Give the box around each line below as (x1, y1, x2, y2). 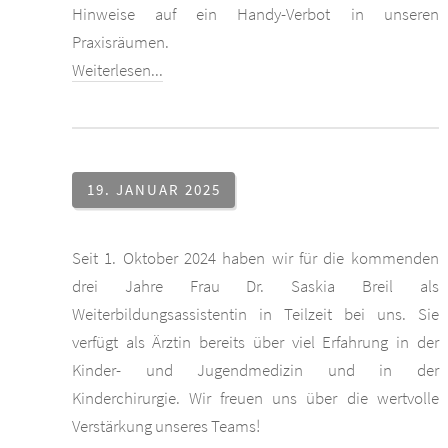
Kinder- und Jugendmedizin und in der (72, 359, 439, 382)
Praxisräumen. (72, 30, 169, 53)
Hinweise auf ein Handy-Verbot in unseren (72, 2, 439, 25)
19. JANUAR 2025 (86, 180, 221, 199)
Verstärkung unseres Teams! (72, 415, 260, 438)
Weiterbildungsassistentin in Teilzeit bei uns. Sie (72, 303, 439, 326)
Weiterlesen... (72, 58, 163, 81)
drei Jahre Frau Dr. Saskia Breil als (72, 275, 439, 298)
